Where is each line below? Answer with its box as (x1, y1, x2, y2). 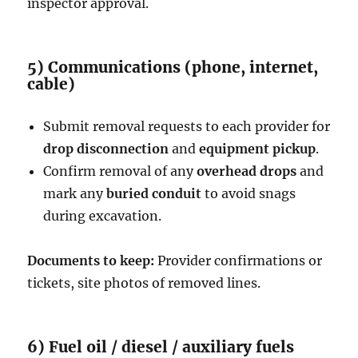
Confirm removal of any (43, 162, 197, 179)
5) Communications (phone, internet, (27, 57, 319, 77)
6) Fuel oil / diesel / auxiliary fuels (27, 336, 295, 356)
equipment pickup (199, 140, 316, 157)
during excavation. (43, 207, 162, 224)
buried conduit (106, 185, 202, 201)
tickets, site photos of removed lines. (27, 274, 261, 291)
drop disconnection (43, 140, 169, 157)
